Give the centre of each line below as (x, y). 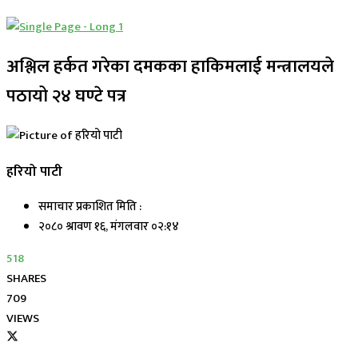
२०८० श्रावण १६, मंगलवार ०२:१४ (109, 227)
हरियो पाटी (34, 171)
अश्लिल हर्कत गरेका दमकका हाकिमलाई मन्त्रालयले (170, 66)
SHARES (26, 279)
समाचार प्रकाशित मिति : (90, 207)
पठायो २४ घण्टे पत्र (66, 96)
